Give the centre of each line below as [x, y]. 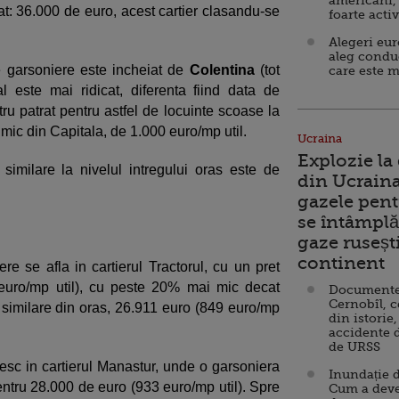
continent [341, 263]
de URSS [354, 346]
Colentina [222, 70]
